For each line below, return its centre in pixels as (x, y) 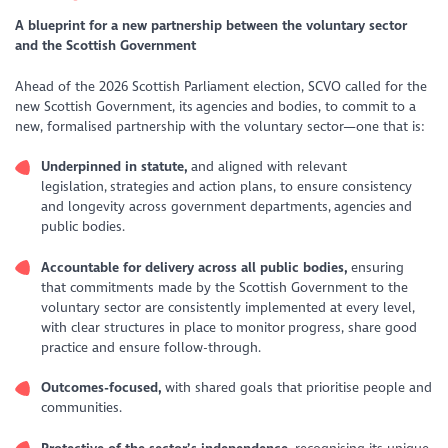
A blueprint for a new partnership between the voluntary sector (211, 26)
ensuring (377, 267)
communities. (85, 408)
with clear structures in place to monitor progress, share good (228, 327)
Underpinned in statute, (115, 167)
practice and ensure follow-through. (151, 347)
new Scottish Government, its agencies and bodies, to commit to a (216, 106)
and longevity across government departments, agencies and (226, 207)
